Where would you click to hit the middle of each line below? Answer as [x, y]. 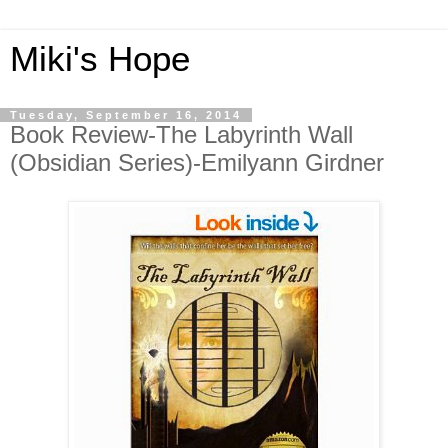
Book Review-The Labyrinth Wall [181, 134]
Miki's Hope [100, 59]
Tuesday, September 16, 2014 [126, 115]
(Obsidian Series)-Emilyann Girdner [197, 162]
